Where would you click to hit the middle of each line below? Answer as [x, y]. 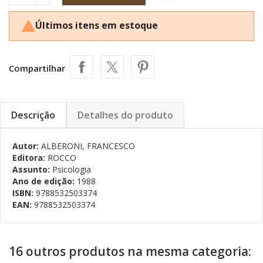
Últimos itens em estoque [97, 25]
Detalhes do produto [125, 115]
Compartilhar [37, 68]
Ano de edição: [45, 181]
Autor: [27, 146]
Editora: [30, 157]
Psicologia [72, 169]
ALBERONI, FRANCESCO [88, 146]
